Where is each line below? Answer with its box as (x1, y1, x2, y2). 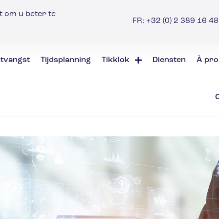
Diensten (153, 56, 186, 65)
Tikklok (101, 56, 130, 65)
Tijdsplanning (40, 56, 91, 65)
